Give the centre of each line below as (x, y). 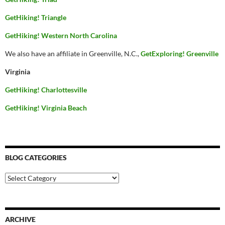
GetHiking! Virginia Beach (46, 108)
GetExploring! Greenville (180, 53)
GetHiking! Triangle (36, 17)
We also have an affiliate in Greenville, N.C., (73, 53)
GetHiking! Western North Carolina (61, 35)
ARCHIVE (20, 219)
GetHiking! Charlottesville (46, 90)
